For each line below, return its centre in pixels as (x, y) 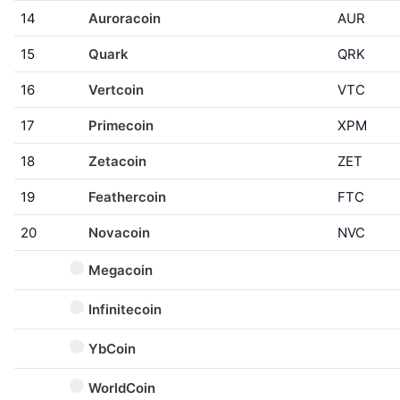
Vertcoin (116, 90)
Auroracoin (125, 18)
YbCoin (112, 349)
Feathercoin (127, 197)
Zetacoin (117, 161)
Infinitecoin (125, 309)
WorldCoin (122, 388)
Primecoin (121, 125)
